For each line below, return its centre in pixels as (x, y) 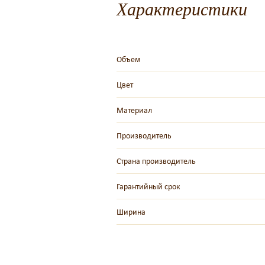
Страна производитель (156, 161)
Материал (134, 111)
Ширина (131, 212)
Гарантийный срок (148, 187)
